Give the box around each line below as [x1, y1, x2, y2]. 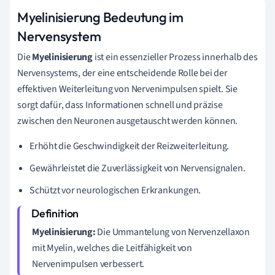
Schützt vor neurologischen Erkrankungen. [29, 183, 201, 197]
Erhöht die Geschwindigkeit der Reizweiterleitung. [29, 139, 230, 153]
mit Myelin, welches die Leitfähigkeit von [32, 241, 192, 255]
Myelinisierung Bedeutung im [17, 8, 184, 26]
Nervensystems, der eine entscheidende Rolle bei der [17, 66, 228, 80]
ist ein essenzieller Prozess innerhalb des [93, 50, 258, 64]
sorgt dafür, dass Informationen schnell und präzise [17, 98, 223, 112]
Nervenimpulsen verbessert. [32, 257, 145, 271]
